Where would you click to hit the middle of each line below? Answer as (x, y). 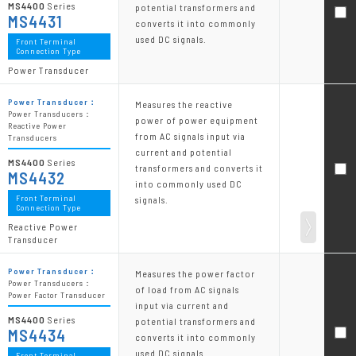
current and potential (184, 152)
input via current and (182, 306)
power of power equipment (197, 120)
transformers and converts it (199, 168)
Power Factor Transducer (57, 295)
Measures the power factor (195, 274)
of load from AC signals (187, 290)
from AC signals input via (190, 136)
